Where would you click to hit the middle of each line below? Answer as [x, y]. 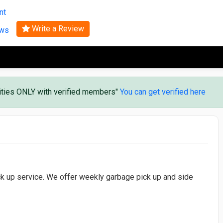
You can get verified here [163, 92]
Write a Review [57, 28]
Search [111, 11]
